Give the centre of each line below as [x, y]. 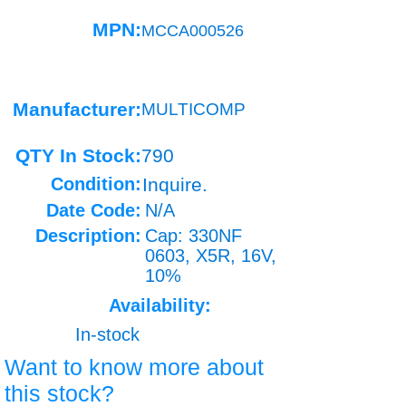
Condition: [96, 184]
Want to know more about [134, 367]
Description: [88, 236]
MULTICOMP [193, 109]
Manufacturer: [77, 109]
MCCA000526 [193, 31]
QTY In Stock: [78, 155]
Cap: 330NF [193, 236]
